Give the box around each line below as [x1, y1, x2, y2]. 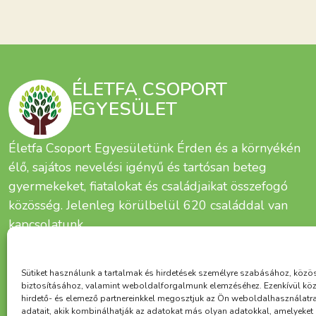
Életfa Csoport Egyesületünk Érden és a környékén [8, 140, 300, 157]
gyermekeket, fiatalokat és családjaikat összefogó [8, 178, 288, 195]
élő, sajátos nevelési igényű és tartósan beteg [8, 159, 267, 176]
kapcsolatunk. [8, 216, 85, 233]
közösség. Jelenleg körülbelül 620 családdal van [8, 197, 288, 214]
